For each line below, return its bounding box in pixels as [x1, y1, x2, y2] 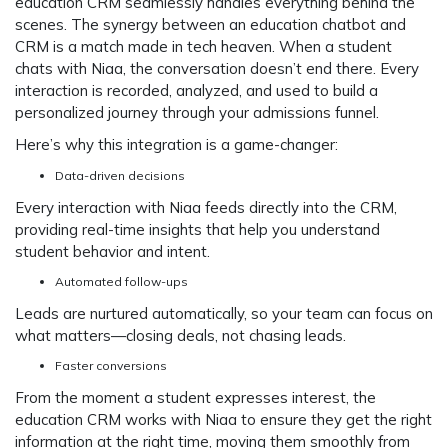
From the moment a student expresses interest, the [15, 388, 376, 408]
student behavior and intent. [15, 241, 210, 261]
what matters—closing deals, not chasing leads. [15, 325, 346, 345]
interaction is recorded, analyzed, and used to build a [15, 80, 378, 100]
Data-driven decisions [55, 167, 185, 183]
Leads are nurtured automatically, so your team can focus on [15, 303, 433, 323]
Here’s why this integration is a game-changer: [15, 135, 338, 155]
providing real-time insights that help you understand [15, 219, 380, 239]
